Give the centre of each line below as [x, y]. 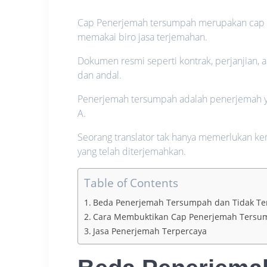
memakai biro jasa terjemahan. [143, 37]
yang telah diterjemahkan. [132, 151]
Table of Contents [131, 182]
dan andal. [100, 75]
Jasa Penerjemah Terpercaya [150, 231]
